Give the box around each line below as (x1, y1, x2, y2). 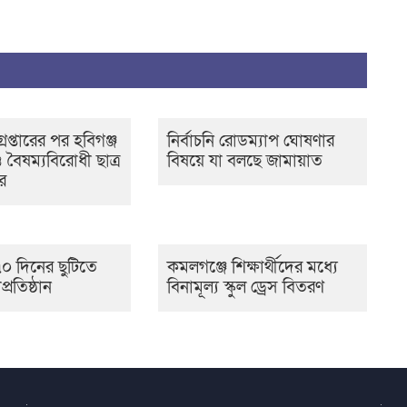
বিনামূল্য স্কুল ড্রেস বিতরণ (166, 276, 324, 299)
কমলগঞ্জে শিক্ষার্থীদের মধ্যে (166, 256, 338, 279)
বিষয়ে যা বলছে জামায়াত (166, 150, 323, 173)
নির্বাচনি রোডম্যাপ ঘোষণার (166, 130, 334, 153)
